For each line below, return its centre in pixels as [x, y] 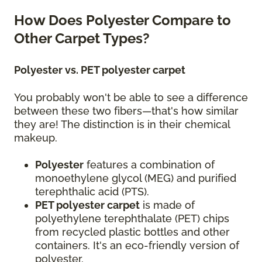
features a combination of [149, 165]
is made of [167, 205]
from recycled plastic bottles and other [132, 232]
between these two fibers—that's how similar [126, 111]
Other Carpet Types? [84, 39]
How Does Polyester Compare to [123, 20]
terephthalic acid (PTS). [94, 192]
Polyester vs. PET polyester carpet [101, 70]
